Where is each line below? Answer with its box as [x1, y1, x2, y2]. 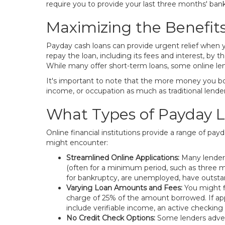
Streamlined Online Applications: [66, 153, 179, 162]
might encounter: [46, 138, 108, 147]
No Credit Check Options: [66, 213, 155, 222]
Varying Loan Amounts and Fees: [66, 183, 182, 192]
